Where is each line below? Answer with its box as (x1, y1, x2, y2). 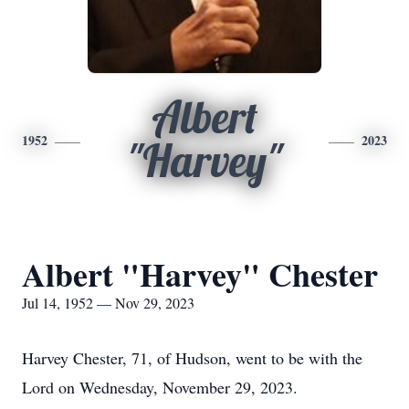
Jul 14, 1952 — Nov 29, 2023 (22, 293, 194, 312)
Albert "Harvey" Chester (22, 250, 378, 298)
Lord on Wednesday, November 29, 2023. (22, 376, 298, 398)
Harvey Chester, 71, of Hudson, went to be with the (22, 347, 362, 369)
